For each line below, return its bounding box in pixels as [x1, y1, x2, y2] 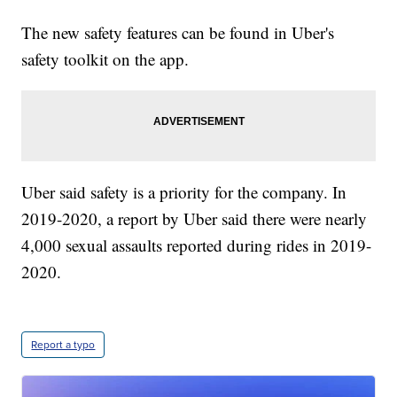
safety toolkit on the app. [21, 48, 190, 71]
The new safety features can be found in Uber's [21, 21, 335, 44]
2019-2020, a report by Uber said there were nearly [21, 207, 368, 230]
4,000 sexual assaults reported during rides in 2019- [21, 234, 372, 257]
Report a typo [31, 337, 96, 354]
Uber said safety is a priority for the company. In [21, 181, 347, 204]
